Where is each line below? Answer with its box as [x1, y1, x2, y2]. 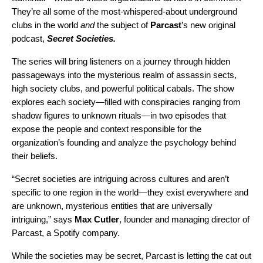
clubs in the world [12, 19, 80, 30]
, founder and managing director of [119, 214, 249, 224]
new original [188, 19, 235, 30]
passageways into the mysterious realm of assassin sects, [12, 69, 237, 80]
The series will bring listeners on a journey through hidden [12, 56, 230, 66]
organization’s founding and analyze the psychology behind [12, 137, 236, 147]
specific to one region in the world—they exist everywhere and [12, 187, 248, 197]
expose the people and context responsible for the [12, 123, 201, 134]
